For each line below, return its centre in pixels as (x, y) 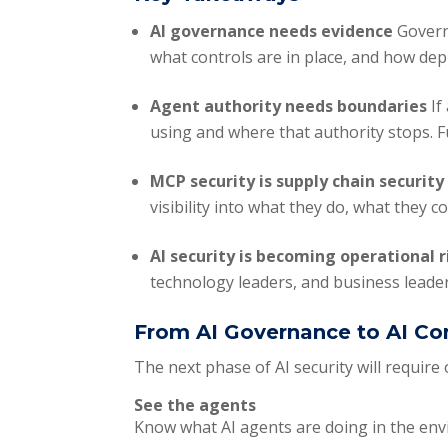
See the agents (197, 405)
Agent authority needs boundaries (291, 106)
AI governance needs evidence (274, 31)
